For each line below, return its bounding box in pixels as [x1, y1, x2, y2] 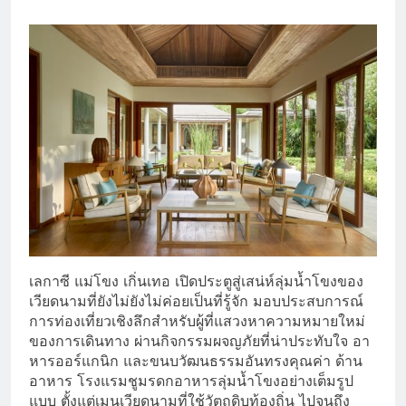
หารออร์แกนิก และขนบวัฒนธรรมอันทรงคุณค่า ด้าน [29, 351, 362, 370]
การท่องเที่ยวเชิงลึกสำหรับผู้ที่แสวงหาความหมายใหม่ [29, 311, 365, 330]
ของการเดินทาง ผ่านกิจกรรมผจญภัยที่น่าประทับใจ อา [29, 331, 370, 350]
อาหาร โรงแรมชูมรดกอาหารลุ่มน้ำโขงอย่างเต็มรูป [29, 371, 353, 390]
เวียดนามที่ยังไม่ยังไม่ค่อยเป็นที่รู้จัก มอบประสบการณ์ [29, 291, 363, 310]
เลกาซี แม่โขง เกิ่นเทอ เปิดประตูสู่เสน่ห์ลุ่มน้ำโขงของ [29, 271, 363, 290]
